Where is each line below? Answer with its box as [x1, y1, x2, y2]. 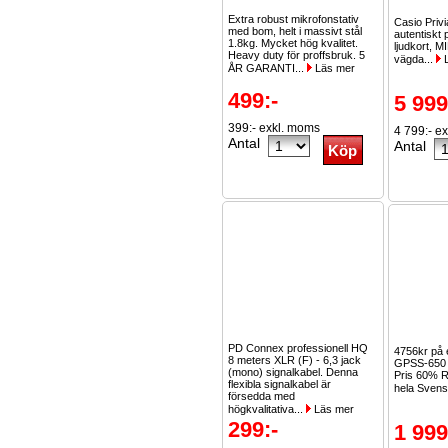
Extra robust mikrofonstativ [228, 13, 359, 25]
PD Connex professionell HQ [228, 342, 368, 354]
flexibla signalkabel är [228, 378, 331, 390]
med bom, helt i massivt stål [228, 25, 362, 37]
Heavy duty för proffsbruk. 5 [228, 49, 365, 61]
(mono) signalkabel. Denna [228, 366, 358, 378]
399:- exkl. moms [228, 121, 320, 135]
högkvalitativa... [228, 403, 306, 415]
